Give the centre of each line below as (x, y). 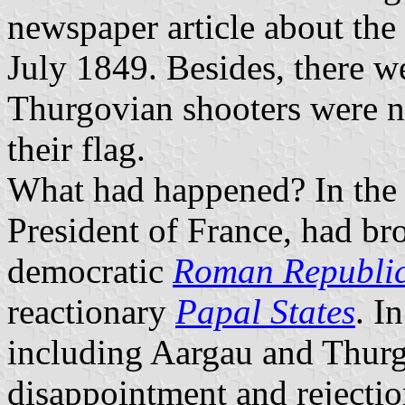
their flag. (76, 149)
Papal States (265, 312)
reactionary (91, 312)
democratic (90, 271)
